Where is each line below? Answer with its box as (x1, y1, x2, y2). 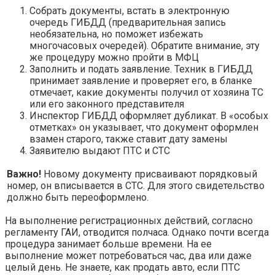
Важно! (7, 168, 41, 180)
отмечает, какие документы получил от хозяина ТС (29, 86, 263, 98)
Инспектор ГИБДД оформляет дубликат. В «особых (29, 109, 268, 122)
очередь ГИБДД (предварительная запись (29, 16, 226, 28)
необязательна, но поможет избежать (29, 28, 203, 40)
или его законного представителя (29, 98, 184, 110)
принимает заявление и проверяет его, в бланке (29, 74, 252, 87)
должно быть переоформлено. (7, 191, 149, 203)
